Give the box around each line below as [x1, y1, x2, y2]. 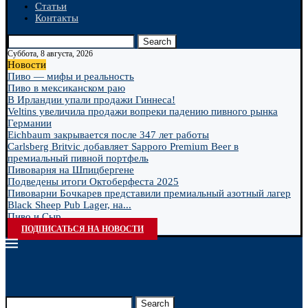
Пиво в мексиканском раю [8, 82, 125, 93]
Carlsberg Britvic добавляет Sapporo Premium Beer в [8, 141, 239, 152]
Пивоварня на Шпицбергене [8, 164, 134, 175]
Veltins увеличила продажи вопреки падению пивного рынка [8, 106, 278, 117]
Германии [8, 118, 52, 129]
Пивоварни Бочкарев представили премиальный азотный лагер [8, 188, 291, 199]
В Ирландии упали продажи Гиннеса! [8, 94, 175, 105]
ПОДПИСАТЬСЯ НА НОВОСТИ [21, 224, 144, 234]
